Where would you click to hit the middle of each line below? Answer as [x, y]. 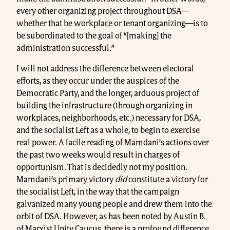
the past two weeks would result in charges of [98, 155]
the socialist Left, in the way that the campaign [98, 192]
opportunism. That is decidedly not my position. [102, 167]
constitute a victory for [167, 179]
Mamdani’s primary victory [66, 179]
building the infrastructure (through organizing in [104, 106]
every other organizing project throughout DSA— [103, 11]
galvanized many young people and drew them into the [114, 204]
